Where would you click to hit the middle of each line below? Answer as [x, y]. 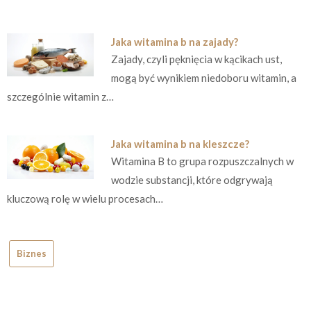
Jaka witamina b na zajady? [174, 41]
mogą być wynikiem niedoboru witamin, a [203, 77]
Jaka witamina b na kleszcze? [180, 144]
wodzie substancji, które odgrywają [192, 180]
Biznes [32, 253]
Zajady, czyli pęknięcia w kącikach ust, [196, 59]
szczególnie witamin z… [60, 96]
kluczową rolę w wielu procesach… [85, 199]
